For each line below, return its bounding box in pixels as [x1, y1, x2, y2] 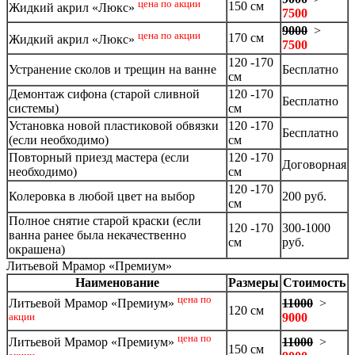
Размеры [228, 275, 279, 289]
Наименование [74, 275, 159, 289]
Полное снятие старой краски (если [9, 213, 201, 227]
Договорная [282, 157, 346, 171]
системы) [9, 101, 59, 115]
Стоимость [283, 275, 345, 289]
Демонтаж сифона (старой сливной [9, 86, 200, 101]
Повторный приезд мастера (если [9, 150, 189, 164]
